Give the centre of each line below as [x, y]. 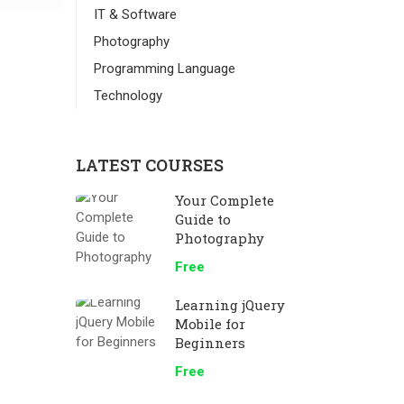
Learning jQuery [230, 305]
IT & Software [135, 14]
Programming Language [164, 69]
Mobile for [210, 324]
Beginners [210, 343]
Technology [128, 96]
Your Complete [224, 200]
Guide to [202, 219]
